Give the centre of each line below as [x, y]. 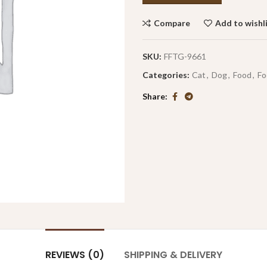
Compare [172, 23]
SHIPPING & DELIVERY [173, 255]
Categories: [167, 75]
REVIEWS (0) [74, 255]
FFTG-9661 [185, 56]
